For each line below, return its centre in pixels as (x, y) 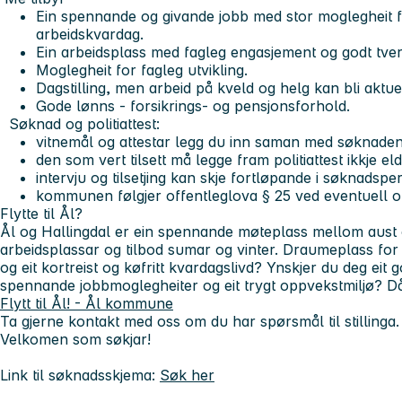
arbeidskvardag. (90, 34)
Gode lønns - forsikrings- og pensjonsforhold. (193, 105)
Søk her (187, 375)
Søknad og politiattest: (84, 123)
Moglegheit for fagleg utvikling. (142, 70)
